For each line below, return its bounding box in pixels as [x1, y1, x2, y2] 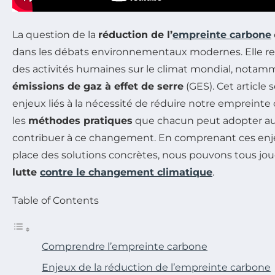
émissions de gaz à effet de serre [12, 80, 184, 93]
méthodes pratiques [28, 115, 133, 127]
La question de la [12, 29, 98, 41]
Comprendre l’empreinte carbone [42, 241, 207, 253]
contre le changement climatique [40, 166, 212, 179]
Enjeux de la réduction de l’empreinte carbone [42, 261, 271, 274]
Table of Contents [12, 195, 99, 207]
